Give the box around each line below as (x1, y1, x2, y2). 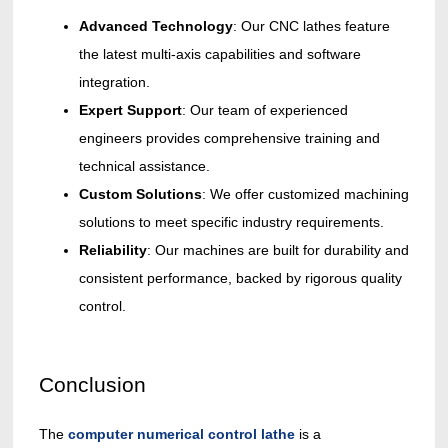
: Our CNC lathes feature (232, 18, 390, 35)
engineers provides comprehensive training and (78, 130, 380, 147)
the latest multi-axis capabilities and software (78, 46, 361, 63)
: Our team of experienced (181, 102, 348, 119)
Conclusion (38, 373, 146, 397)
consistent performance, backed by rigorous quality (78, 270, 402, 287)
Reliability (78, 242, 147, 259)
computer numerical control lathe (67, 426, 295, 443)
